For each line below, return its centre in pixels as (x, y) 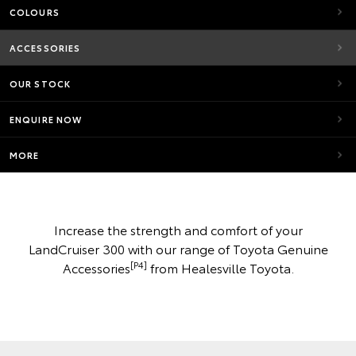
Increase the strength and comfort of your (178, 229)
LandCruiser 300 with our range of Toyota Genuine (178, 248)
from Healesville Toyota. (220, 267)
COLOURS (35, 12)
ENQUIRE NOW (46, 119)
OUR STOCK (40, 83)
